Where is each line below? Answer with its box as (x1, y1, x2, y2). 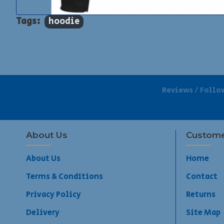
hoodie (48, 14, 79, 28)
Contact (186, 171, 217, 182)
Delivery (26, 207, 59, 218)
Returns (186, 189, 215, 200)
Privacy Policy (26, 189, 81, 200)
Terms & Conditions (26, 171, 103, 182)
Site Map (186, 207, 220, 218)
